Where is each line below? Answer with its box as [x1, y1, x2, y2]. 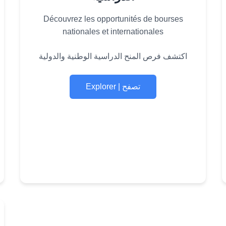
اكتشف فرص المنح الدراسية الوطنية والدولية [39, 52, 187, 61]
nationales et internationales [63, 27, 163, 36]
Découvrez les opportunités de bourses [43, 15, 183, 23]
